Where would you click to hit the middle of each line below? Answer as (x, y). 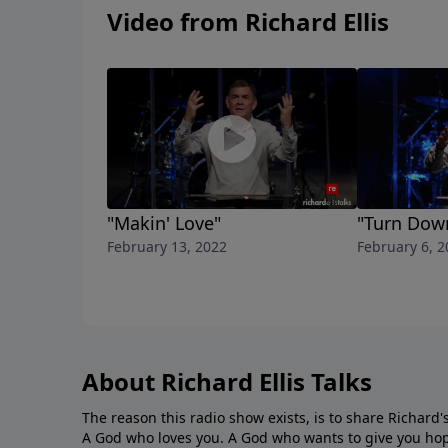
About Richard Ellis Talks (227, 382)
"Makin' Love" (164, 223)
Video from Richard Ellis (248, 22)
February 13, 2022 (167, 247)
